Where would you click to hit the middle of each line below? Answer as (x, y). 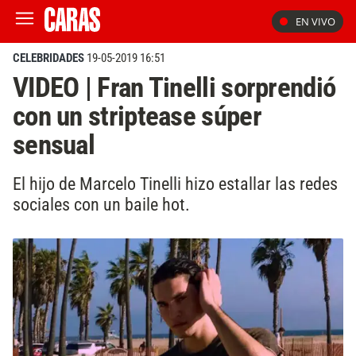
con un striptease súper (137, 116)
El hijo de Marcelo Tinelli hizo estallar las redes (175, 183)
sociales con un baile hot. (101, 204)
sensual (54, 145)
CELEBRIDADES (48, 58)
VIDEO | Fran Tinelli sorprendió (174, 87)
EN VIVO (315, 21)
